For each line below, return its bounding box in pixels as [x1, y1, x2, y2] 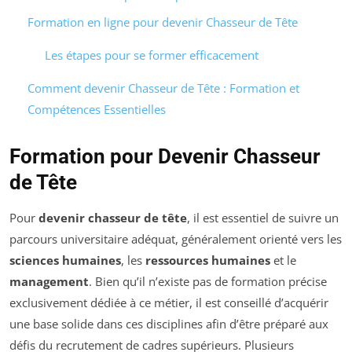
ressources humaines [145, 251, 270, 268]
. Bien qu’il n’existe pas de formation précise [89, 273, 327, 289]
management [9, 273, 89, 289]
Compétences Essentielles [27, 101, 166, 117]
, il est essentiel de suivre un [187, 209, 339, 225]
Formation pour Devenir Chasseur [9, 144, 321, 168]
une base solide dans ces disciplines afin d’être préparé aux [9, 315, 328, 332]
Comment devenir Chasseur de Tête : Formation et [27, 79, 299, 96]
